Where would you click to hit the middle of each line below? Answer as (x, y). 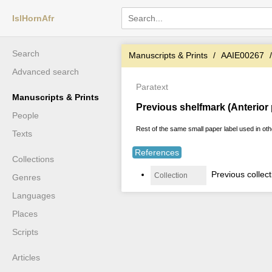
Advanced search (46, 72)
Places (25, 214)
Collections (33, 159)
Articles (26, 257)
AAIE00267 (243, 55)
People (25, 115)
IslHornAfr (33, 18)
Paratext (152, 87)
